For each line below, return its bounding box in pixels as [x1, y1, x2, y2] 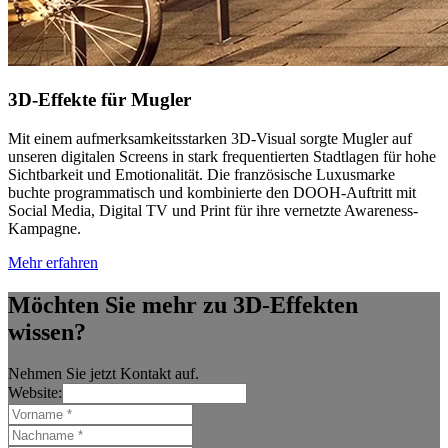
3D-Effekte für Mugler [8, 88, 191, 110]
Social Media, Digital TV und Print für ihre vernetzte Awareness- [8, 201, 418, 219]
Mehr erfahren [8, 253, 98, 271]
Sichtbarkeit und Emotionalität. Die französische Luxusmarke [8, 165, 395, 183]
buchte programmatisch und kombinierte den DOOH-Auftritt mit [8, 183, 416, 201]
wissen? [8, 318, 86, 345]
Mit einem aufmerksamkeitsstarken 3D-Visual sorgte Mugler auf [8, 129, 412, 147]
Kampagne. [8, 219, 81, 237]
